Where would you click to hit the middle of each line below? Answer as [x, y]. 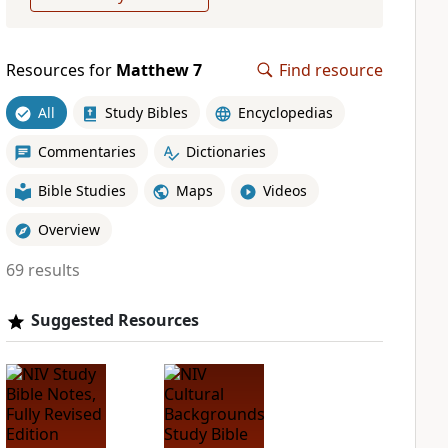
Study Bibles [146, 112]
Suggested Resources [114, 320]
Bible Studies [81, 190]
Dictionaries [225, 151]
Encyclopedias [285, 112]
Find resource [331, 70]
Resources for [60, 70]
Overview [68, 229]
